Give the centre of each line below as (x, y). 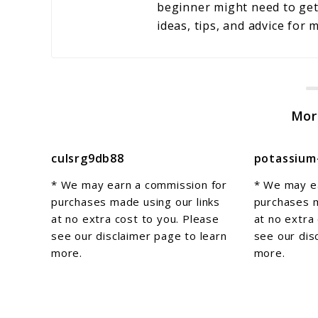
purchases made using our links (136, 201)
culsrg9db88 (88, 158)
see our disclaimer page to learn (139, 235)
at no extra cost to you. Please (135, 218)
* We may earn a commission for (139, 184)
